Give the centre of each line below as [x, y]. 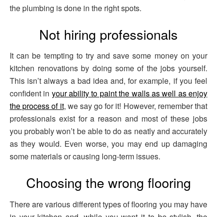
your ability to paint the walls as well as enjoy [130, 93]
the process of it [37, 106]
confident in [31, 93]
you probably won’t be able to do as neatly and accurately [108, 131]
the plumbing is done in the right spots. [76, 8]
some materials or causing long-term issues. [85, 156]
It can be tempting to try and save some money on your [108, 56]
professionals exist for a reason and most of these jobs [108, 119]
